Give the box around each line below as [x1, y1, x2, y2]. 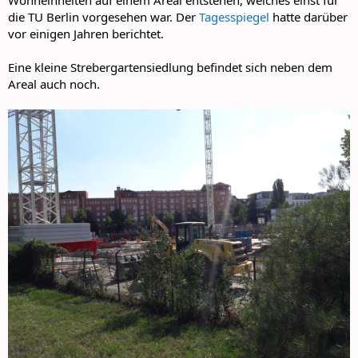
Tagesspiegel [199, 8, 269, 25]
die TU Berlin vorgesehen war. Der [8, 8, 199, 25]
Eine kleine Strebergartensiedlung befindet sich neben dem [8, 58, 332, 75]
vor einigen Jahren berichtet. [8, 25, 164, 42]
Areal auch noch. [8, 75, 100, 92]
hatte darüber [269, 8, 348, 25]
